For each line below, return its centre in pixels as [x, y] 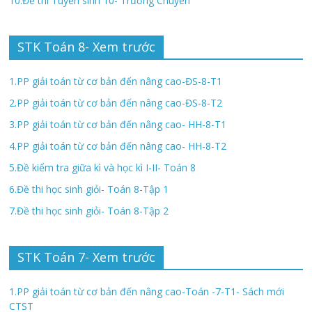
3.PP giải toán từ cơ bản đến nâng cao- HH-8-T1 [118, 125]
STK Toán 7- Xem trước [87, 257]
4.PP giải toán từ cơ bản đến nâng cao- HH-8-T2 [118, 146]
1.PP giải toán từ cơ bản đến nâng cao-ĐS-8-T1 [116, 81]
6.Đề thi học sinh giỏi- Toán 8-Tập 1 [89, 189]
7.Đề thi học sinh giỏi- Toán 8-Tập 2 [89, 211]
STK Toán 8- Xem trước [87, 47]
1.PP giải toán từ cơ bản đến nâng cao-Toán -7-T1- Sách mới [147, 292]
